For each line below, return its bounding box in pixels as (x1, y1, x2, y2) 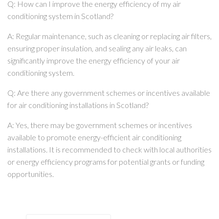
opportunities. (7, 169, 54, 179)
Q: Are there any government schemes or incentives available (7, 88, 210, 98)
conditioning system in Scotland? (7, 11, 113, 21)
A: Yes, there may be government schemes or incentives (7, 120, 192, 130)
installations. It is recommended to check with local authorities (7, 145, 212, 154)
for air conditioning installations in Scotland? (7, 100, 149, 110)
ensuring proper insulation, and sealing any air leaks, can (7, 44, 187, 53)
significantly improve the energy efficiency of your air (7, 56, 180, 66)
